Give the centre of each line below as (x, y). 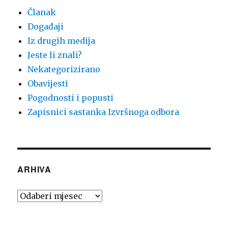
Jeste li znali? (55, 55)
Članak (42, 12)
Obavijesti (48, 84)
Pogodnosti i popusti (71, 98)
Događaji (46, 27)
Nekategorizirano (64, 69)
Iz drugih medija (62, 41)
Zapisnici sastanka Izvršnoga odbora (104, 112)
